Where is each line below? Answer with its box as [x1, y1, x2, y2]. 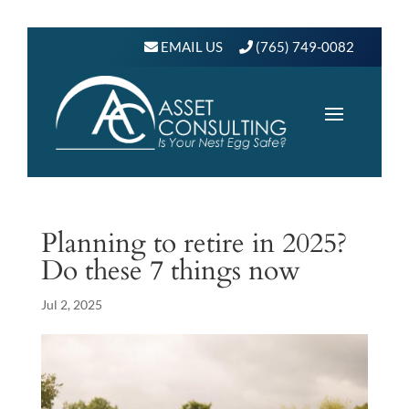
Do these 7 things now [40, 251, 300, 289]
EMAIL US [158, 38, 223, 55]
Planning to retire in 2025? [40, 224, 347, 262]
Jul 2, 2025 [40, 296, 102, 312]
